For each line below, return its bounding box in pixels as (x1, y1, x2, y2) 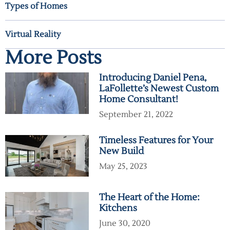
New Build (99, 145, 144, 158)
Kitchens (99, 202, 137, 215)
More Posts (5, 46, 102, 70)
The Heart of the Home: (99, 191, 200, 204)
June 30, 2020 (99, 218, 150, 229)
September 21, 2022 (99, 109, 173, 120)
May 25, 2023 (99, 161, 147, 172)
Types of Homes (5, 1, 67, 12)
